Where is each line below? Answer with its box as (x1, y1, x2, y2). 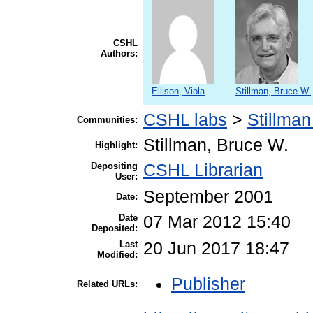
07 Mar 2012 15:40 (143, 212, 291, 232)
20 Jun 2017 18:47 (143, 239, 289, 259)
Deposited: (92, 223, 138, 234)
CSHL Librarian (143, 161, 263, 180)
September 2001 (143, 187, 273, 207)
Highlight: (95, 140, 138, 151)
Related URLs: (77, 279, 138, 290)
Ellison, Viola (152, 86, 205, 97)
